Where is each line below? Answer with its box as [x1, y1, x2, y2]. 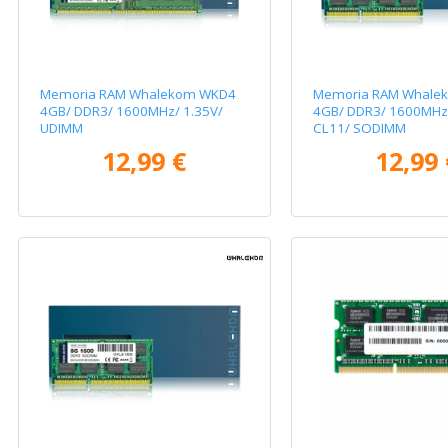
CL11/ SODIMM [312, 119, 406, 138]
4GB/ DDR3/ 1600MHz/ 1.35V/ [40, 102, 224, 121]
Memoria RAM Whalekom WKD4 [40, 85, 237, 104]
